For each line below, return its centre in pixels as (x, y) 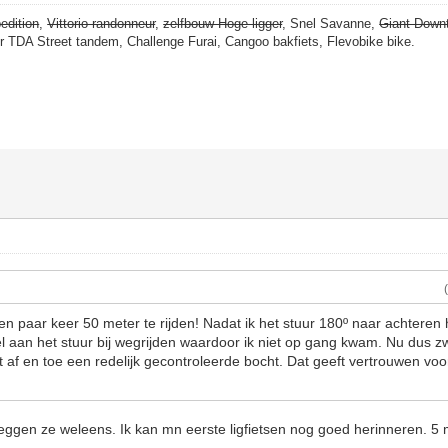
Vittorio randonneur (101, 23)
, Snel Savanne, (331, 23)
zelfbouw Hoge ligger (223, 23)
